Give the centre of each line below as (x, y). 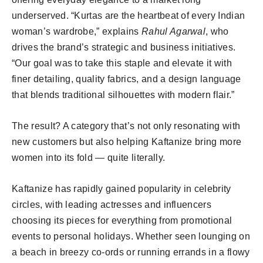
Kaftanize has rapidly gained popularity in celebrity (122, 188)
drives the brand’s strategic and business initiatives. (124, 47)
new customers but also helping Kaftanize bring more (127, 141)
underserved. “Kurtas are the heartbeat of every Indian (129, 15)
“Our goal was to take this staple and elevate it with (122, 63)
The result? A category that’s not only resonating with (126, 126)
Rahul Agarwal (173, 31)
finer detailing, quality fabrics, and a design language (127, 79)
